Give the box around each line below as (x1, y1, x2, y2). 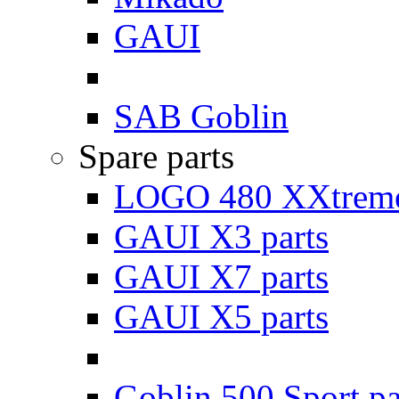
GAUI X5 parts (114, 297, 329, 336)
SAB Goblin (114, 97, 289, 135)
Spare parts (78, 137, 234, 175)
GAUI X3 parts (114, 217, 329, 256)
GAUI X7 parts (114, 257, 329, 296)
